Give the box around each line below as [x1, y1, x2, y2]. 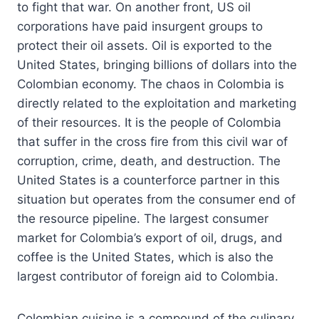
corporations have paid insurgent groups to [17, 19, 263, 33]
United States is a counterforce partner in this [17, 172, 280, 187]
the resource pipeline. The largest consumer [17, 211, 268, 226]
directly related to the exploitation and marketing [17, 95, 296, 110]
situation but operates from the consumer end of [17, 192, 296, 206]
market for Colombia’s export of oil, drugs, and [17, 230, 283, 245]
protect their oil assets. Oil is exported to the [17, 38, 272, 53]
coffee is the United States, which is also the [17, 249, 273, 264]
